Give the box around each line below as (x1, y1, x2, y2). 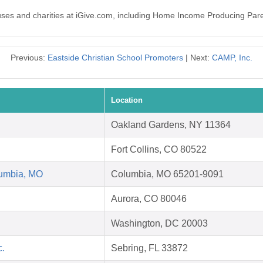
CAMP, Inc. (212, 53, 252, 63)
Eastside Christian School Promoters (48, 53, 183, 63)
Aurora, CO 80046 (111, 194, 187, 204)
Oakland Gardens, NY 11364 (111, 120, 231, 130)
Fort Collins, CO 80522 (111, 144, 207, 155)
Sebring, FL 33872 (111, 243, 188, 254)
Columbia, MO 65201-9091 (111, 169, 224, 180)
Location (111, 96, 143, 105)
